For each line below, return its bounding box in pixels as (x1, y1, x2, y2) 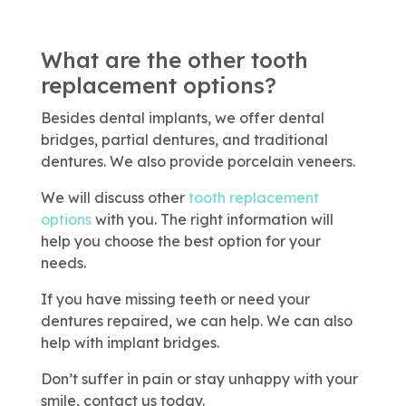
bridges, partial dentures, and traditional (40, 130, 328, 150)
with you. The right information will (91, 210, 333, 229)
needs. (40, 254, 86, 273)
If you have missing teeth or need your (40, 290, 310, 309)
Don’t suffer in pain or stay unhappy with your (40, 370, 358, 389)
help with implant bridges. (40, 333, 219, 353)
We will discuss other (40, 188, 188, 208)
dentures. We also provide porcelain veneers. (40, 152, 355, 171)
